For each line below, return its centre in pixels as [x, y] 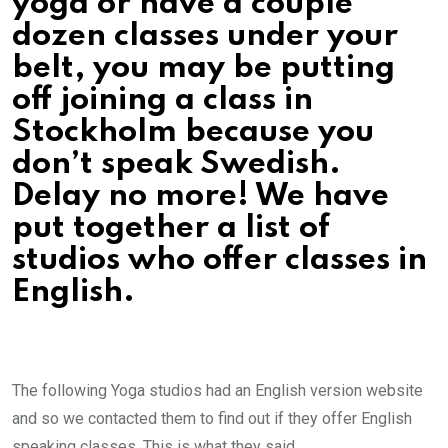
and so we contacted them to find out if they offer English [212, 418]
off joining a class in [162, 100]
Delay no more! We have [200, 196]
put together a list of [171, 228]
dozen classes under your [205, 36]
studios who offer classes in [219, 260]
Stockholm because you [193, 132]
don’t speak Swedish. [176, 164]
